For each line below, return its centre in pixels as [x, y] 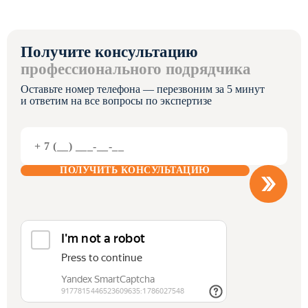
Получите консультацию [109, 52]
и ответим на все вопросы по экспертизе [116, 101]
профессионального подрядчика [136, 69]
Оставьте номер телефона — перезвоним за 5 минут [143, 89]
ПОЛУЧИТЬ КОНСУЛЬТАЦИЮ [135, 170]
